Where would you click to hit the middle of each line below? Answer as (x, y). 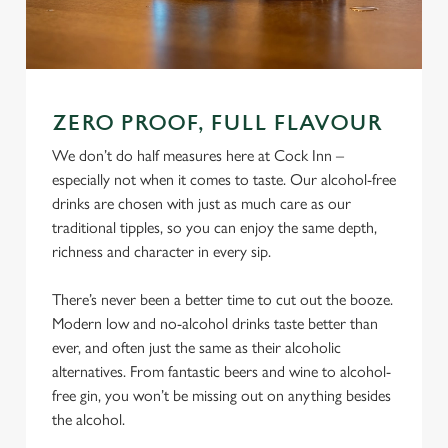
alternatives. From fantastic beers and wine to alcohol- (221, 371)
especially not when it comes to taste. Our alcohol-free (224, 179)
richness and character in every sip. (163, 251)
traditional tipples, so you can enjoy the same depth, (214, 227)
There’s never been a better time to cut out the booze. (222, 299)
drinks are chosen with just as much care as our (201, 203)
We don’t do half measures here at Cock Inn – (198, 155)
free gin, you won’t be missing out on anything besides (221, 395)
